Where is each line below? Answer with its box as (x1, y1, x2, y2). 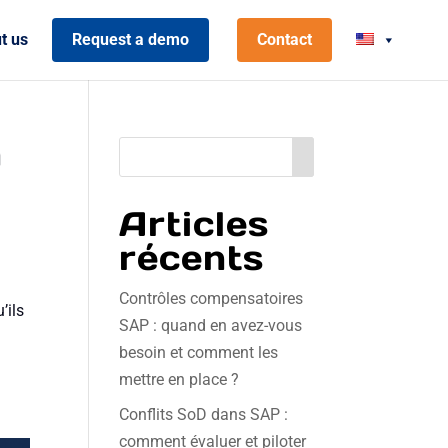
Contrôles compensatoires (119, 289, 304, 308)
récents (119, 236, 265, 279)
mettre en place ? (119, 370, 240, 389)
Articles (119, 202, 270, 245)
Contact (257, 30, 312, 49)
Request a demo (72, 30, 189, 49)
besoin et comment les (119, 343, 279, 362)
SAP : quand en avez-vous (119, 316, 303, 335)
